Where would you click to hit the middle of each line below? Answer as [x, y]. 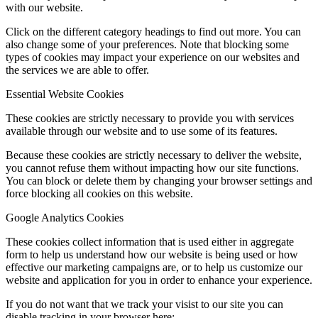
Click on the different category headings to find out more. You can [153, 32]
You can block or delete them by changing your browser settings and [159, 181]
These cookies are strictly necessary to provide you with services [150, 119]
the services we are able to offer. [77, 70]
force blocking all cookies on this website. [99, 194]
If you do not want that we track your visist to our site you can [144, 305]
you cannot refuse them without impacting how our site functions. [152, 168]
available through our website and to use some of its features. [142, 131]
